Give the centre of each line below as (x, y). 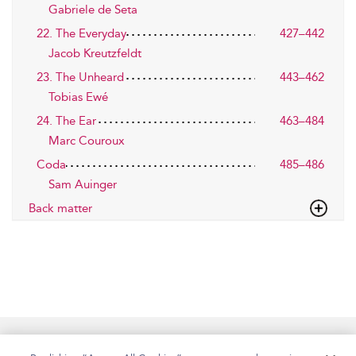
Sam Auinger (83, 184)
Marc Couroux (87, 141)
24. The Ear (66, 121)
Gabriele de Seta (93, 10)
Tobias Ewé (78, 97)
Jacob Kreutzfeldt (95, 53)
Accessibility (136, 342)
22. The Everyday (81, 33)
